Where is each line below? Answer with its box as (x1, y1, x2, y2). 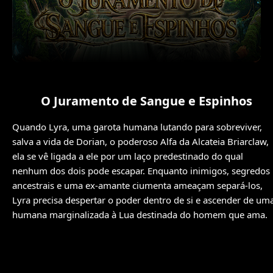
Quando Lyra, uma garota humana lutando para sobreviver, (12, 121, 262, 133)
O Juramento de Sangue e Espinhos (40, 93, 252, 109)
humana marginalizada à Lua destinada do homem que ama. (12, 208, 268, 221)
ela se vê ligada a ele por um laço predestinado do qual (12, 150, 243, 162)
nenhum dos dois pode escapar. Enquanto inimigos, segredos (12, 165, 270, 177)
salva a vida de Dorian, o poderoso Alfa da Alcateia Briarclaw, (12, 135, 269, 147)
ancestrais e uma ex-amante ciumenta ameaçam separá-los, (12, 179, 263, 191)
